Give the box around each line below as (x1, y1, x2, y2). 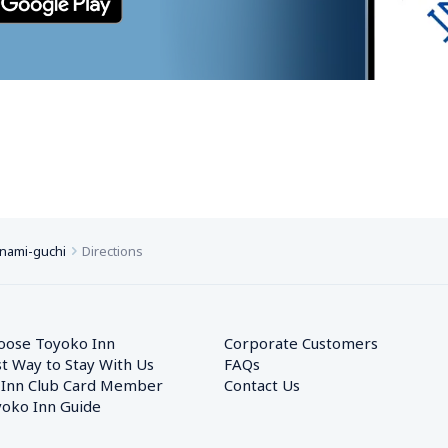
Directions (82, 242, 143, 260)
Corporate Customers (224, 333, 393, 353)
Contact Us (224, 375, 300, 395)
